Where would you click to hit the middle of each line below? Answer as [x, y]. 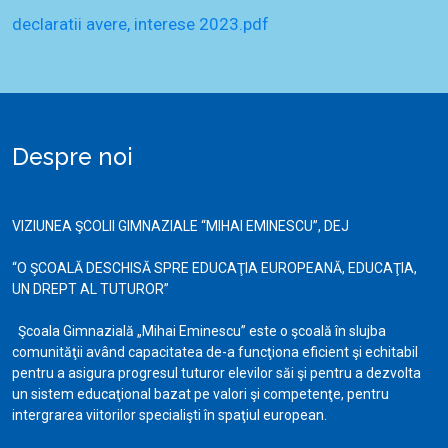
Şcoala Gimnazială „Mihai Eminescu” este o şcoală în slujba [199, 331]
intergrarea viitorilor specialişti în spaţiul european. [169, 415]
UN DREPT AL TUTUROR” [90, 289]
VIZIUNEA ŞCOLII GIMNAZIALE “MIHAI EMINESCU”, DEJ [180, 226]
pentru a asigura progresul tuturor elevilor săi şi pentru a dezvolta [216, 373]
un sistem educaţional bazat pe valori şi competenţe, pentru [200, 394]
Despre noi [72, 156]
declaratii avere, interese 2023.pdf [140, 24]
